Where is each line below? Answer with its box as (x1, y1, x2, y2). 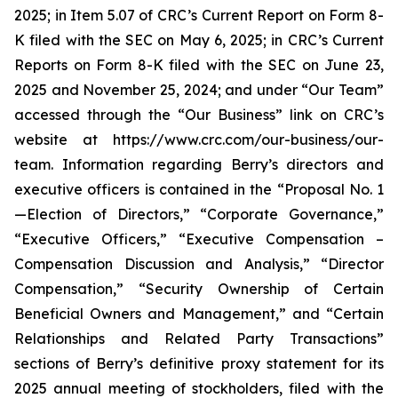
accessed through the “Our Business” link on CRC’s (14, 106, 384, 123)
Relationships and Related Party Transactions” (14, 330, 384, 347)
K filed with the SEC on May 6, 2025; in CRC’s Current (14, 31, 384, 49)
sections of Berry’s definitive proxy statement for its (14, 354, 384, 372)
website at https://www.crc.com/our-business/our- (14, 131, 384, 148)
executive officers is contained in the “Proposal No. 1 (14, 180, 384, 198)
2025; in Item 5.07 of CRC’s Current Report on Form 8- (14, 6, 384, 24)
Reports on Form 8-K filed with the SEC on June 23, (14, 56, 384, 74)
